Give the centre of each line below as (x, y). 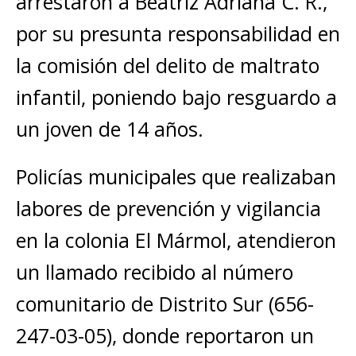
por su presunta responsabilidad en (178, 33)
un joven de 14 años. (110, 129)
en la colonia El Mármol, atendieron (176, 240)
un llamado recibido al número (155, 272)
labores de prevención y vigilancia (168, 208)
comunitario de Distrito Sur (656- (165, 304)
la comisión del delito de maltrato (168, 65)
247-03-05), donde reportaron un (165, 335)
